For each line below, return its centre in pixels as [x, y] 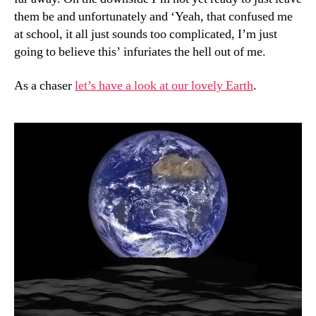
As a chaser [44, 85]
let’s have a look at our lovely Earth [164, 85]
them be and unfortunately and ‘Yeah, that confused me [153, 17]
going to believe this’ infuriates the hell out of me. [140, 52]
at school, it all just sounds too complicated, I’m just [146, 34]
